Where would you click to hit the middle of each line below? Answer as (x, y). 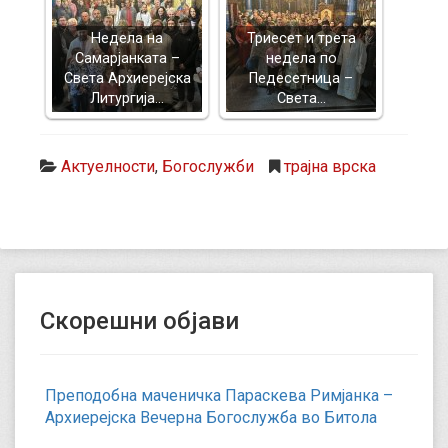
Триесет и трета (301, 38)
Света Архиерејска (127, 78)
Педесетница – (301, 78)
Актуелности (108, 166)
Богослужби (208, 166)
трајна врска (330, 166)
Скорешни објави (139, 320)
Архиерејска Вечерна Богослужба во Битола (211, 417)
